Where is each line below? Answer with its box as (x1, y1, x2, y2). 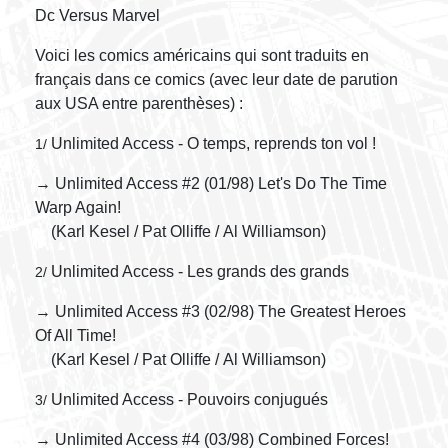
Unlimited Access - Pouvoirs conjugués (47, 391, 328, 408)
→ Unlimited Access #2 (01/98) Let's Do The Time (35, 175, 387, 192)
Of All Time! (35, 327, 116, 344)
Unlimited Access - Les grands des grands (47, 263, 349, 280)
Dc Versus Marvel (35, 7, 160, 24)
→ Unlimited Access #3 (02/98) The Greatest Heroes (35, 303, 406, 320)
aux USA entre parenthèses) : (35, 95, 243, 112)
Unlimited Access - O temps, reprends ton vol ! (47, 135, 376, 152)
